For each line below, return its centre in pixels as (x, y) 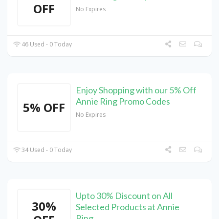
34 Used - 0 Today (46, 150)
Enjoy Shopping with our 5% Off (136, 90)
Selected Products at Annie (128, 207)
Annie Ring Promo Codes (123, 101)
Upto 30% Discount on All (124, 196)
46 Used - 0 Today (46, 44)
